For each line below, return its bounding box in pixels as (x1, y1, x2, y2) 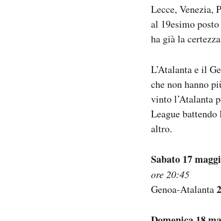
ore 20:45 (151, 168, 189, 181)
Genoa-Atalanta (151, 183, 217, 196)
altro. (151, 122, 172, 136)
